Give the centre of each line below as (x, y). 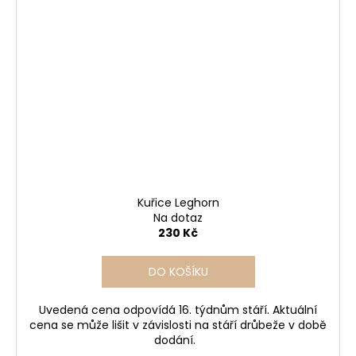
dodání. (178, 340)
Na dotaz (178, 217)
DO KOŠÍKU (178, 271)
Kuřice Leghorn (178, 202)
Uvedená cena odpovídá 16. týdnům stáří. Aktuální (178, 310)
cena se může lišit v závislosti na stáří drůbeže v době (178, 325)
